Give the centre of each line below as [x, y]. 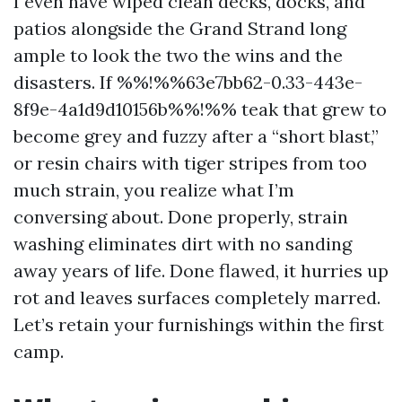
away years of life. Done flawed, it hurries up [201, 271]
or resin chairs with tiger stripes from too [190, 163]
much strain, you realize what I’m [154, 190]
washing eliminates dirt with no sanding [183, 244]
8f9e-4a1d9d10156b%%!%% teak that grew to [200, 109]
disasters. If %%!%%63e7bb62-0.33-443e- [188, 82]
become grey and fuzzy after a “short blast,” [196, 136]
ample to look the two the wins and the [178, 55]
